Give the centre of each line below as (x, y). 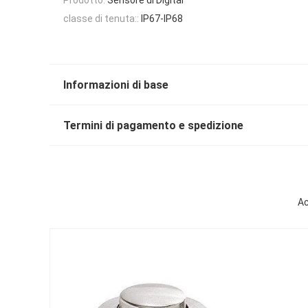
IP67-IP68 (162, 18)
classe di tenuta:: (101, 18)
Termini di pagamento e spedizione (153, 126)
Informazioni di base (116, 85)
